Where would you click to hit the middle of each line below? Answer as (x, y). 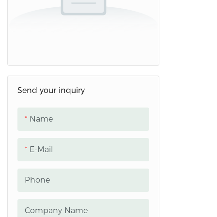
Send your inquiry (51, 91)
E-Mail (41, 150)
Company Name (56, 211)
